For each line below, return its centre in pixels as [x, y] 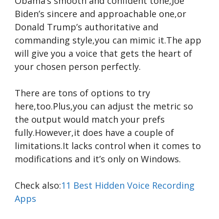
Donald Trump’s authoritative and [87, 27]
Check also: [38, 185]
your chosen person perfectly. [78, 66]
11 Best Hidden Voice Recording [128, 185]
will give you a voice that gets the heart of [103, 53]
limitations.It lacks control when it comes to [108, 146]
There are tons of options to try [82, 93]
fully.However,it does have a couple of [94, 132]
